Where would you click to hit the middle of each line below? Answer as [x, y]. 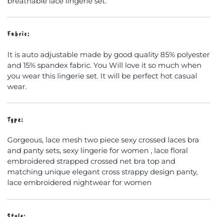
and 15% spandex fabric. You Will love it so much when [104, 65]
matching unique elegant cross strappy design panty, [102, 172]
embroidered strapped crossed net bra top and [91, 161]
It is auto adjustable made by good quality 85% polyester [108, 54]
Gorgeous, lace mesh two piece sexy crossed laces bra [103, 140]
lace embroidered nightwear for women [79, 183]
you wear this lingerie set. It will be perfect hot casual [102, 76]
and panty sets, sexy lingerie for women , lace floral [98, 151]
